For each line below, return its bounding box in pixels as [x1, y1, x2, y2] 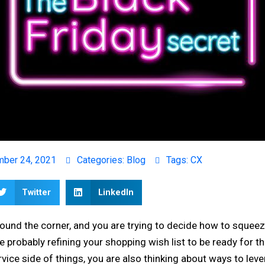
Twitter [22, 187, 51, 197]
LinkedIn [98, 187, 134, 197]
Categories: [77, 154, 127, 166]
